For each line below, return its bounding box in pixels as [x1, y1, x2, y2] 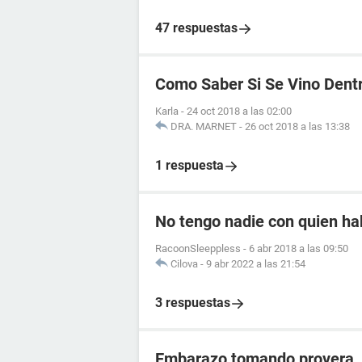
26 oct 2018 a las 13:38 [245, 120, 350, 133]
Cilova [170, 258, 198, 271]
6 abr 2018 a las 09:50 [249, 242, 348, 255]
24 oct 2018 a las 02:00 [187, 105, 292, 118]
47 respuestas [155, 20, 238, 36]
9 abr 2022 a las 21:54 [206, 258, 305, 271]
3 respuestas [155, 295, 230, 311]
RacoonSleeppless [155, 242, 241, 255]
